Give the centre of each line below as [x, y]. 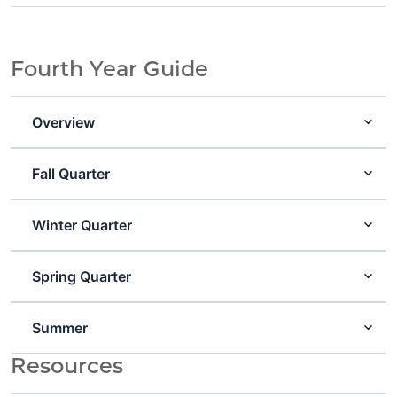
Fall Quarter [71, 173]
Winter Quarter [82, 225]
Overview [64, 122]
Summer [60, 327]
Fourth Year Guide [109, 68]
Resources [67, 365]
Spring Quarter [82, 276]
